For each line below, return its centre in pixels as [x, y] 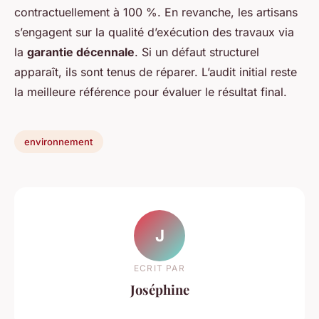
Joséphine [159, 289]
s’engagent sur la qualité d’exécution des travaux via [154, 32]
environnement [59, 142]
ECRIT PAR [159, 268]
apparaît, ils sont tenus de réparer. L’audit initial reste [156, 72]
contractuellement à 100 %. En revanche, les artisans [156, 12]
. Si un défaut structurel [197, 52]
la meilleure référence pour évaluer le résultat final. [151, 92]
